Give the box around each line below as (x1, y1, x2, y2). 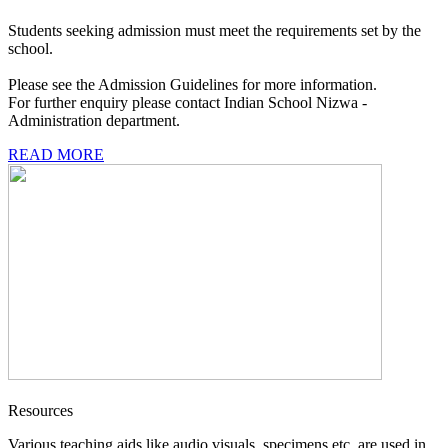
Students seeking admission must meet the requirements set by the (8, 21, 421, 39)
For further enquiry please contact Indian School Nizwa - (8, 93, 367, 111)
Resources (8, 401, 73, 419)
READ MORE (8, 145, 104, 163)
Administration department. (8, 111, 180, 129)
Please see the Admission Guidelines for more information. (8, 75, 377, 93)
